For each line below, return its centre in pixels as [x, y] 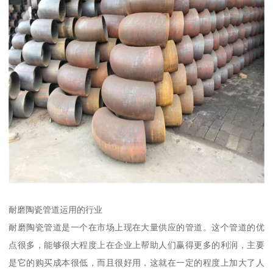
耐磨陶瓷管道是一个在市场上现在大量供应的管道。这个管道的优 [136, 227]
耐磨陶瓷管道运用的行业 [56, 209]
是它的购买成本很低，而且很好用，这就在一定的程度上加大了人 [136, 262]
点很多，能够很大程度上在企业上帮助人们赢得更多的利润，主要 [136, 245]
